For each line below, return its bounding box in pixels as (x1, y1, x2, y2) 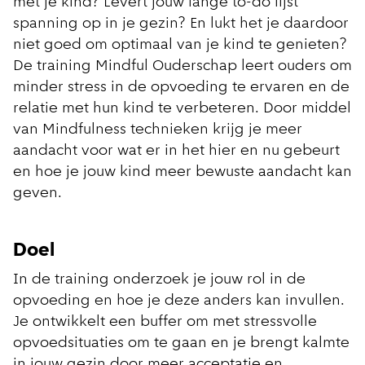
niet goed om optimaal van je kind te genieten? (13, 37, 351, 54)
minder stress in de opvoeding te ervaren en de (13, 80, 350, 96)
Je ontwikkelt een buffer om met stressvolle (13, 314, 317, 331)
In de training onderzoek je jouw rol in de (13, 272, 306, 288)
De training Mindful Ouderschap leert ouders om (13, 59, 352, 75)
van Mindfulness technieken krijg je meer (13, 122, 302, 139)
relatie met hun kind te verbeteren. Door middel (13, 101, 351, 117)
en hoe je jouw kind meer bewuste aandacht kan (13, 165, 352, 181)
